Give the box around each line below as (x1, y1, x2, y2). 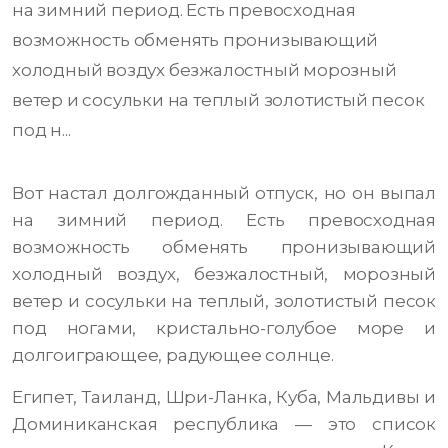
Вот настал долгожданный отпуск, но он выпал (12, 183, 436, 204)
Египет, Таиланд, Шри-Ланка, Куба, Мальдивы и (12, 387, 436, 408)
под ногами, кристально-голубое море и (12, 318, 436, 339)
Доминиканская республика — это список (12, 414, 436, 435)
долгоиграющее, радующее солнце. (12, 345, 334, 366)
